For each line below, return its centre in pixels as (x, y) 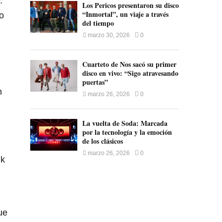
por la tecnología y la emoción (127, 132)
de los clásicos (103, 141)
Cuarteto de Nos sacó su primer (130, 64)
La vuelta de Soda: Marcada (125, 123)
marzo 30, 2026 (109, 35)
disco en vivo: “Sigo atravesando (131, 73)
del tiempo (98, 23)
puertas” (95, 82)
